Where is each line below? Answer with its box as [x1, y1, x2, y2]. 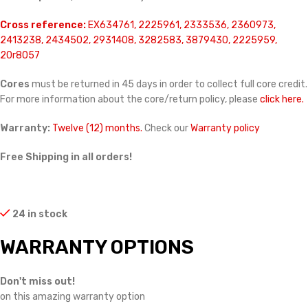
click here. [260, 93, 304, 106]
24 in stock [12, 208, 68, 221]
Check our [142, 122, 190, 135]
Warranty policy [190, 122, 260, 135]
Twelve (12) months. [52, 122, 142, 135]
